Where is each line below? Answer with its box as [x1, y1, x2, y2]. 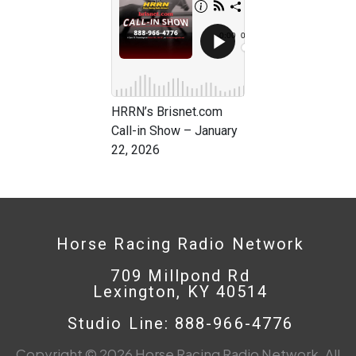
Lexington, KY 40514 [92, 281, 269, 301]
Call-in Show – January [111, 122, 238, 138]
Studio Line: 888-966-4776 [68, 313, 294, 333]
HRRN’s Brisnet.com [111, 103, 222, 119]
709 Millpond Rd [110, 265, 250, 285]
